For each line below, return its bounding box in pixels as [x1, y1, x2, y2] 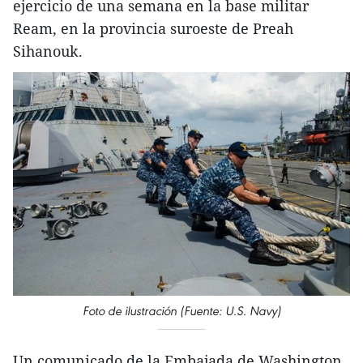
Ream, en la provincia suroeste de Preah [13, 19, 293, 38]
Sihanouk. [13, 41, 83, 61]
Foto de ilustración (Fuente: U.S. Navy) [82, 303, 281, 319]
